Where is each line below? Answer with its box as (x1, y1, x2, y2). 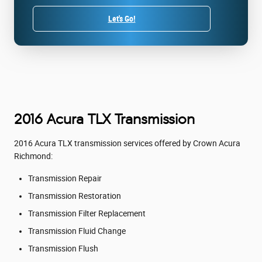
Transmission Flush (28, 243, 98, 253)
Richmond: (14, 151, 53, 161)
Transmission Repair (28, 173, 102, 183)
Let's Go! (108, 13, 136, 23)
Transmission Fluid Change (28, 226, 126, 236)
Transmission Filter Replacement (28, 208, 146, 218)
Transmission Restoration (28, 191, 121, 201)
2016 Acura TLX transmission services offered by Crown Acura (14, 138, 240, 148)
